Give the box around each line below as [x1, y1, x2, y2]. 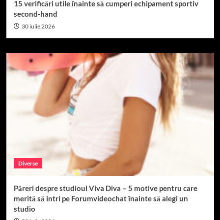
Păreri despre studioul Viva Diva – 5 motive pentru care [13, 184, 197, 193]
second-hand [13, 9, 57, 19]
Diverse [18, 160, 38, 167]
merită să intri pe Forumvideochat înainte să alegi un [13, 194, 188, 203]
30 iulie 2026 [21, 23, 55, 30]
